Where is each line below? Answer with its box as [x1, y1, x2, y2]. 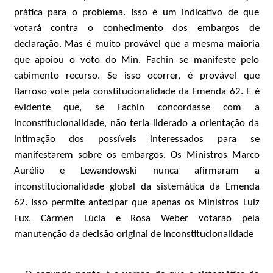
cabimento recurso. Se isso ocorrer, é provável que [13, 71, 260, 81]
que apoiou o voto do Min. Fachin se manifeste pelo [13, 55, 260, 65]
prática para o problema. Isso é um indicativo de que [13, 7, 260, 18]
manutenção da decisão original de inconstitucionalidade [13, 229, 253, 239]
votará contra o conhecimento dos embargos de [13, 23, 260, 34]
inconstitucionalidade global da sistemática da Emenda [13, 182, 260, 192]
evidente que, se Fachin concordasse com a [13, 102, 260, 113]
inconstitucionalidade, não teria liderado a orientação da [13, 118, 260, 129]
